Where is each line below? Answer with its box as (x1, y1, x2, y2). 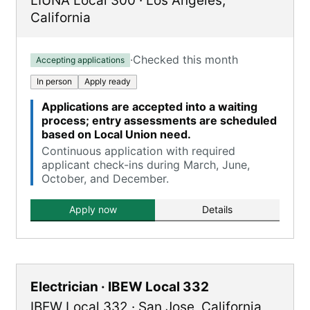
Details (202, 203, 232, 215)
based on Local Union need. (42, 127, 191, 141)
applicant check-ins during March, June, (42, 158, 250, 172)
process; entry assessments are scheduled (42, 113, 277, 127)
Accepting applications (36, 54, 125, 65)
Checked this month (133, 53, 238, 66)
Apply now (69, 203, 117, 215)
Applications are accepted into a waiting (42, 100, 257, 113)
